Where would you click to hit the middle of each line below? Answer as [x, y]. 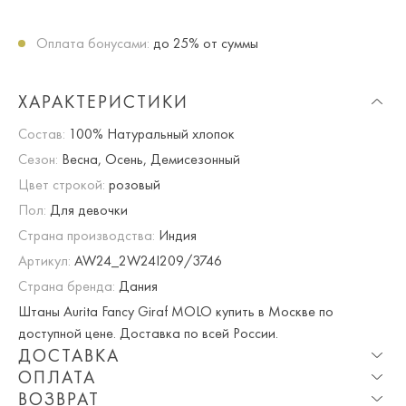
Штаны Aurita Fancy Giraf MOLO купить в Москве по [176, 311]
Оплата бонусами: [93, 43]
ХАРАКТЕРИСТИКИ [103, 101]
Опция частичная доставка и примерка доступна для [180, 387]
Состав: [42, 133]
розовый [133, 184]
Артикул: [44, 260]
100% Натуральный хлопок [150, 133]
